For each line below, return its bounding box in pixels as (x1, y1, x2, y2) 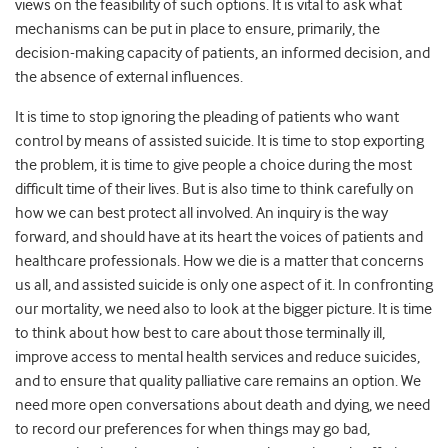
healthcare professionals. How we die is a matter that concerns (15, 252, 424, 270)
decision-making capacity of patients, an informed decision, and (15, 44, 430, 62)
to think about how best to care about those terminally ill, (15, 324, 385, 342)
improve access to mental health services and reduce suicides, (15, 348, 420, 366)
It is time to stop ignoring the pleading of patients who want (15, 108, 399, 126)
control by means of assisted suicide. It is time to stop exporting (15, 132, 424, 150)
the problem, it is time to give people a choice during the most (15, 156, 412, 174)
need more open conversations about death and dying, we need (15, 396, 430, 414)
